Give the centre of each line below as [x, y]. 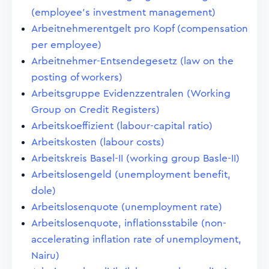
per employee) [66, 45]
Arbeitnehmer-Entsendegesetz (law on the [132, 61]
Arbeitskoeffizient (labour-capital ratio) [122, 126]
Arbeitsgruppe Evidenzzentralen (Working [131, 93]
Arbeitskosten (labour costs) [98, 142]
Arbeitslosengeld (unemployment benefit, [131, 174]
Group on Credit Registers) [95, 110]
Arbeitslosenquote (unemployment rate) [127, 207]
